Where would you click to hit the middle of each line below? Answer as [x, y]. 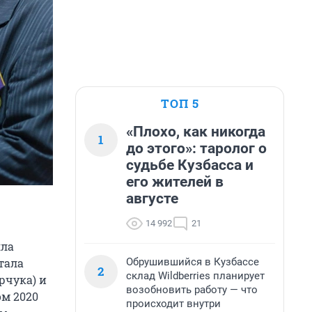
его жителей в [175, 182]
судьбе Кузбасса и [190, 165]
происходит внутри [173, 304]
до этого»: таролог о [196, 148]
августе [152, 198]
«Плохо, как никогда [196, 132]
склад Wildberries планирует [195, 276]
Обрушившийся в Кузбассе [193, 262]
